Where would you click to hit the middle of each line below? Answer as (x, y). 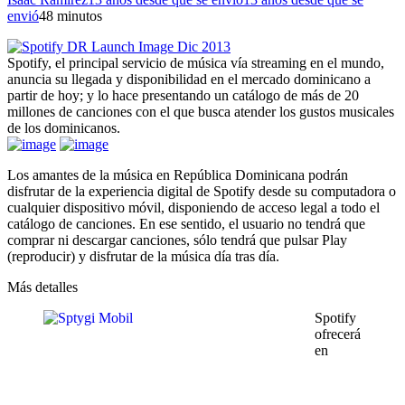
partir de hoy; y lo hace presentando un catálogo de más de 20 (183, 95)
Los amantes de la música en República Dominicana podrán (178, 174)
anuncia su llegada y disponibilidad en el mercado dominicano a (189, 79)
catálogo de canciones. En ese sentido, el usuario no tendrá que (186, 223)
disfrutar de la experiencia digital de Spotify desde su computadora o (202, 191)
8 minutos (74, 15)
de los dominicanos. (64, 127)
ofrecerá (338, 334)
